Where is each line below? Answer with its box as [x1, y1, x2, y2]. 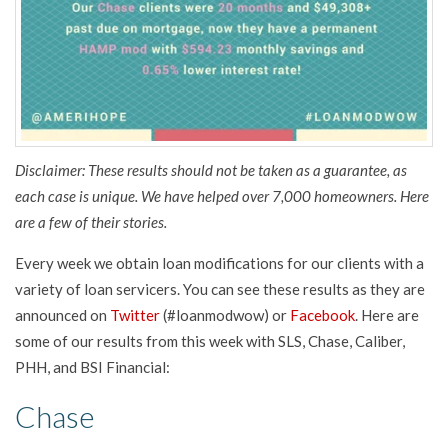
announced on [15, 305, 110, 324]
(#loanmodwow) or [160, 305, 290, 324]
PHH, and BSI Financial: [15, 357, 170, 376]
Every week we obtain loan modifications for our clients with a [15, 253, 424, 272]
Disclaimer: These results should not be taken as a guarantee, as [15, 160, 407, 179]
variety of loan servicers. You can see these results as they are [15, 279, 425, 298]
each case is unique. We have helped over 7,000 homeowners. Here [15, 186, 429, 205]
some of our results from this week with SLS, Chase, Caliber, [15, 331, 405, 350]
